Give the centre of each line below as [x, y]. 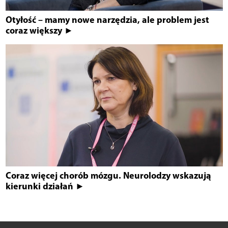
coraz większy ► [39, 31]
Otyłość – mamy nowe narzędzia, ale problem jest [107, 20]
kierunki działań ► [45, 186]
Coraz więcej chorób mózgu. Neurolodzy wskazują [108, 176]
